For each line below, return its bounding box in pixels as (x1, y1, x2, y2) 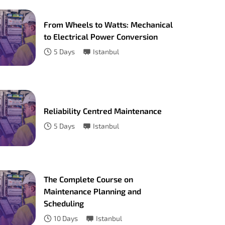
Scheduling (44, 198, 84, 208)
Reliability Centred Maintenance (44, 106, 162, 116)
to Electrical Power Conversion (44, 32, 158, 41)
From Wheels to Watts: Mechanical (44, 20, 173, 29)
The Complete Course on (44, 174, 134, 184)
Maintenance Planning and (44, 186, 142, 196)
